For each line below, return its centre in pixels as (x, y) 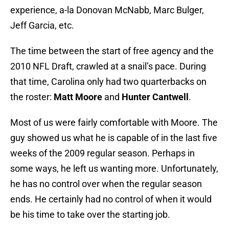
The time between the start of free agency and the (112, 51)
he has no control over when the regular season (106, 184)
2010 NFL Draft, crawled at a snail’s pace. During (108, 66)
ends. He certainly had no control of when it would (111, 199)
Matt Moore (78, 97)
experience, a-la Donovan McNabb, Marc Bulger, (107, 10)
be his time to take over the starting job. (90, 215)
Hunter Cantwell (155, 97)
